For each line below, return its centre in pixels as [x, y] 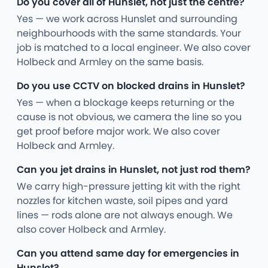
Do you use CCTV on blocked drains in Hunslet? [131, 86]
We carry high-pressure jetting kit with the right [129, 186]
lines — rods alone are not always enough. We [125, 215]
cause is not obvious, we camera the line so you [129, 117]
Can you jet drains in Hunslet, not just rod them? [134, 169]
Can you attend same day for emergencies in [128, 253]
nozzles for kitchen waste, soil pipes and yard [122, 200]
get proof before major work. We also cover [118, 131]
